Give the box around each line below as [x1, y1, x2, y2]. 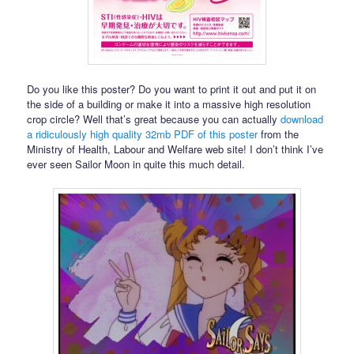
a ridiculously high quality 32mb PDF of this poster [27, 126, 258, 142]
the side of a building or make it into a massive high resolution [27, 96, 311, 112]
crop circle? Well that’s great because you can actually [27, 111, 281, 127]
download [281, 111, 324, 127]
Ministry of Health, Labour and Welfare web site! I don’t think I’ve [27, 141, 324, 157]
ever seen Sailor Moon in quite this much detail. [27, 156, 246, 172]
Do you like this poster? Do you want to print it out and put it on [27, 81, 317, 97]
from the [258, 126, 299, 142]
